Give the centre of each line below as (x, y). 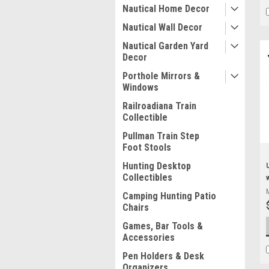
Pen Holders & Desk (163, 256)
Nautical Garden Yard (165, 46)
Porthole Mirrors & (161, 76)
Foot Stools (147, 147)
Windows (141, 87)
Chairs (136, 207)
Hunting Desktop (157, 166)
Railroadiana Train (159, 106)
